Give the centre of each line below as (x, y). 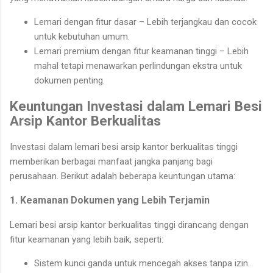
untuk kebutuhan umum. (82, 36)
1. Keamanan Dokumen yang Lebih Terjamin (110, 200)
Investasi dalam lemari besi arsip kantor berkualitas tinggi (124, 147)
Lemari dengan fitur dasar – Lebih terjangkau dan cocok (145, 22)
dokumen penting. (69, 80)
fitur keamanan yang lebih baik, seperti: (87, 239)
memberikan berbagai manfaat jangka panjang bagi (111, 161)
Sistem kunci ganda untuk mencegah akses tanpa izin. (142, 263)
